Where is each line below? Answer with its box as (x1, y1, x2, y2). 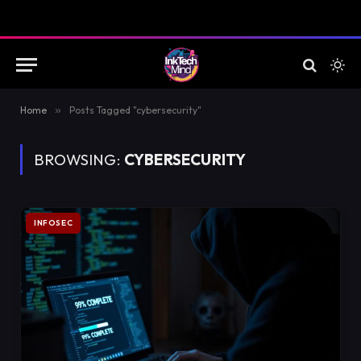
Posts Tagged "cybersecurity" (69, 104, 201, 116)
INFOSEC (34, 218, 73, 228)
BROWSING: (34, 150, 124, 169)
